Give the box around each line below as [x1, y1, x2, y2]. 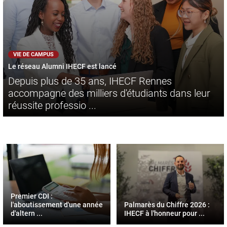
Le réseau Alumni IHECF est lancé [8, 62, 117, 71]
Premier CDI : [11, 192, 53, 201]
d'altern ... [11, 209, 43, 218]
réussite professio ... [8, 99, 96, 111]
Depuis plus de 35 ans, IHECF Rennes [8, 74, 172, 87]
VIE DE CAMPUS [13, 51, 54, 58]
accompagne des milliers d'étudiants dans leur [8, 87, 210, 99]
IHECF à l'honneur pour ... [124, 209, 205, 218]
